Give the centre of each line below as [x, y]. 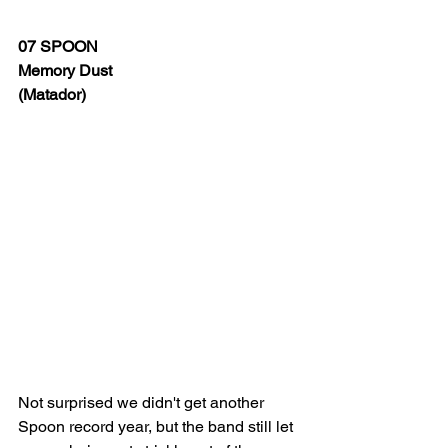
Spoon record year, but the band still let [157, 426]
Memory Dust [67, 70]
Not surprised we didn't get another [143, 402]
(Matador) [52, 94]
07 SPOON [58, 46]
